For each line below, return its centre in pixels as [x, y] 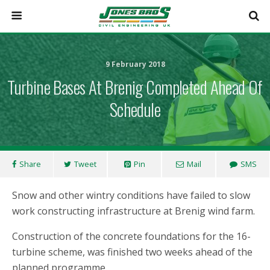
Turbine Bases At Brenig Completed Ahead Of [135, 87]
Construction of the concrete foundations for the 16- [131, 236]
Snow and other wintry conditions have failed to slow [131, 195]
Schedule [135, 109]
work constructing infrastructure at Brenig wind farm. [133, 211]
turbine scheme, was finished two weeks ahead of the [132, 252]
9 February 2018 [135, 64]
